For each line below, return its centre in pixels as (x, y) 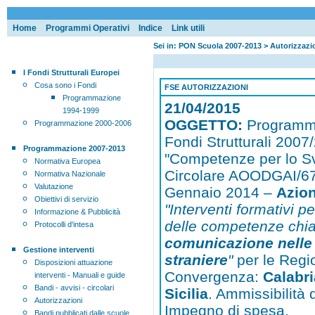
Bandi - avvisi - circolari (74, 288)
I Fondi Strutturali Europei (71, 73)
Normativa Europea (67, 161)
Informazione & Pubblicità (77, 212)
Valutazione (53, 187)
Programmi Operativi (87, 28)
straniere (197, 260)
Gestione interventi (58, 250)
